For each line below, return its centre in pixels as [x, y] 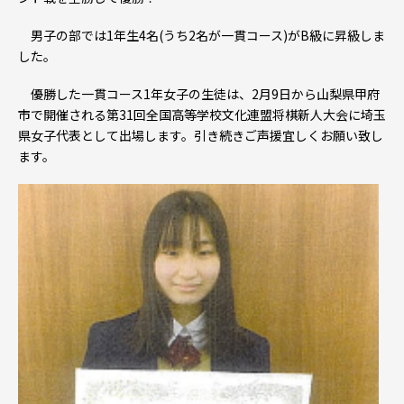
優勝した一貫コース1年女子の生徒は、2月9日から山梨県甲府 [199, 94]
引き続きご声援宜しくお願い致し [289, 136]
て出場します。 [150, 136]
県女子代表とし [62, 136]
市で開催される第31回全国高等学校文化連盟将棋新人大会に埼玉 [202, 115]
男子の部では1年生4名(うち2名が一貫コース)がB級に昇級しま [202, 36]
